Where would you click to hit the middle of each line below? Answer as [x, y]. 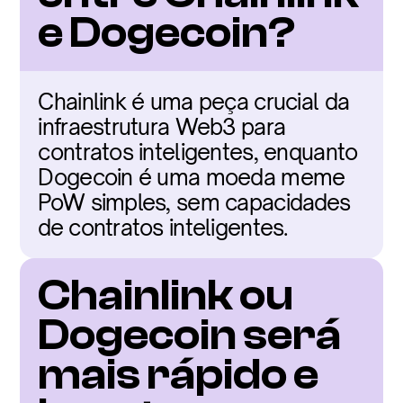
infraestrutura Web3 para [162, 127]
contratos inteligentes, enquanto [198, 152]
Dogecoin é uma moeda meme [192, 177]
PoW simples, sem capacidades [194, 202]
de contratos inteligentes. [163, 228]
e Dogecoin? [167, 33]
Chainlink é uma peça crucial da [194, 102]
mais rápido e [179, 375]
